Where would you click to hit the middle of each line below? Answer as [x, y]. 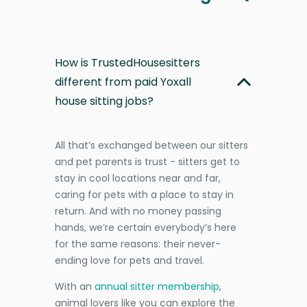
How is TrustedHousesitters [127, 62]
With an [75, 286]
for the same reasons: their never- [138, 244]
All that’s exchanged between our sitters [151, 145]
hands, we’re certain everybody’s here [146, 227]
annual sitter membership [157, 286]
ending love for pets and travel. [130, 260]
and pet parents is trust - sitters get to [147, 161]
